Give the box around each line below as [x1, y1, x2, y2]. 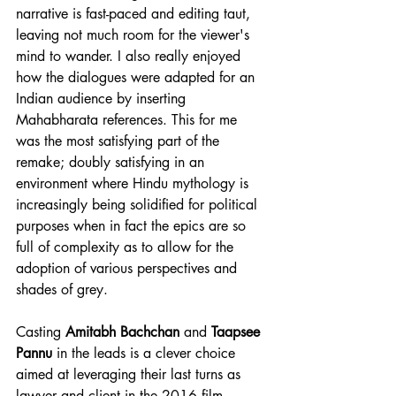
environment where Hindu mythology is [16, 173, 253, 193]
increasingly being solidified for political [16, 194, 262, 214]
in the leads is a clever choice [52, 343, 240, 362]
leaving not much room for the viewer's [16, 25, 254, 44]
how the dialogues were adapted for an [16, 67, 259, 87]
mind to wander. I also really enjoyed [16, 46, 245, 65]
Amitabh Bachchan [65, 322, 179, 341]
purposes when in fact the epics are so [16, 216, 250, 235]
